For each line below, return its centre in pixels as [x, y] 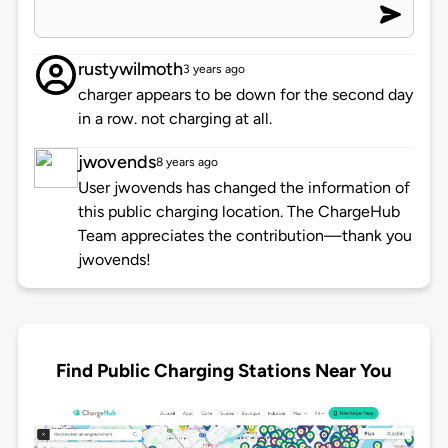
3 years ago [213, 69]
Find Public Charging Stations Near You [224, 370]
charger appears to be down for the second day [245, 95]
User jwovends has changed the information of [243, 188]
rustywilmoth [130, 69]
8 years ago [186, 162]
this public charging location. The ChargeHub [238, 212]
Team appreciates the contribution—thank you [244, 236]
